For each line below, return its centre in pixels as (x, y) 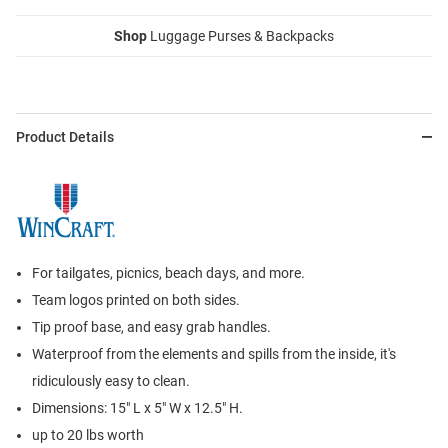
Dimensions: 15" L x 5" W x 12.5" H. (137, 408)
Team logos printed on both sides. (136, 300)
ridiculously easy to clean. (111, 381)
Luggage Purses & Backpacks (240, 36)
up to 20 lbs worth (88, 435)
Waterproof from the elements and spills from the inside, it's (214, 354)
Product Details (65, 137)
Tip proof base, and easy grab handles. (151, 327)
